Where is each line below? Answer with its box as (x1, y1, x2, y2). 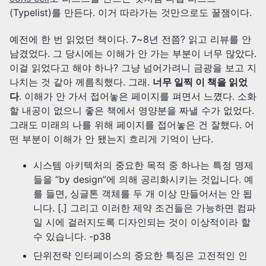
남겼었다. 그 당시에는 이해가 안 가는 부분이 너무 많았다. (9, 47, 256, 59)
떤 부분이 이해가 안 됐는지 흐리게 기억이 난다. (9, 132, 213, 145)
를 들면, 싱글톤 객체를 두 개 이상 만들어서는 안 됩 (33, 188, 252, 200)
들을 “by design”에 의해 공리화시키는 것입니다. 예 (33, 173, 254, 186)
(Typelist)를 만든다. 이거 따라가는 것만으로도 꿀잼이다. (9, 6, 252, 18)
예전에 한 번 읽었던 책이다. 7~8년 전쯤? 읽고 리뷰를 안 (9, 33, 251, 45)
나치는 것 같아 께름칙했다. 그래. (9, 75, 153, 88)
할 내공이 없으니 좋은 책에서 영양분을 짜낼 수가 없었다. (9, 104, 254, 116)
